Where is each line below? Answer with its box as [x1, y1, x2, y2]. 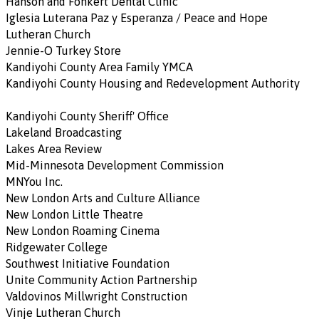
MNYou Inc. [6, 175, 63, 189]
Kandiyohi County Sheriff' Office [6, 110, 169, 123]
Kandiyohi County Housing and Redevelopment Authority [6, 77, 300, 90]
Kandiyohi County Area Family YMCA [6, 61, 193, 74]
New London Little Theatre [6, 208, 143, 221]
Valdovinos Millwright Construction [6, 290, 187, 303]
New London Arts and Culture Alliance [6, 192, 200, 205]
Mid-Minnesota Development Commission [6, 159, 224, 172]
